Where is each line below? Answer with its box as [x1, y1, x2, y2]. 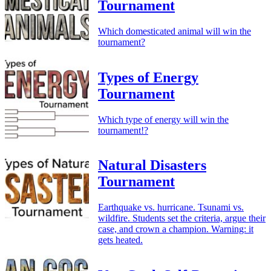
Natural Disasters [98, 157, 206, 174]
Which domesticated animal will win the [98, 25, 251, 36]
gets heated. [98, 235, 143, 246]
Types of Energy [98, 69, 198, 85]
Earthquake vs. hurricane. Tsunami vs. [98, 202, 244, 213]
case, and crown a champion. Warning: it [98, 224, 253, 235]
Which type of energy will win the [98, 114, 229, 125]
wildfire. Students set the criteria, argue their [98, 213, 266, 224]
